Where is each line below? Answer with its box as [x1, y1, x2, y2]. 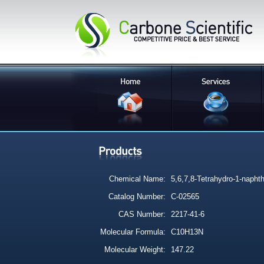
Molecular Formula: [100, 227, 166, 236]
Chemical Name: [107, 174, 166, 183]
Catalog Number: [108, 192, 166, 201]
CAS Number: [118, 210, 166, 219]
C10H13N [169, 227, 203, 236]
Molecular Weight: [104, 245, 166, 254]
